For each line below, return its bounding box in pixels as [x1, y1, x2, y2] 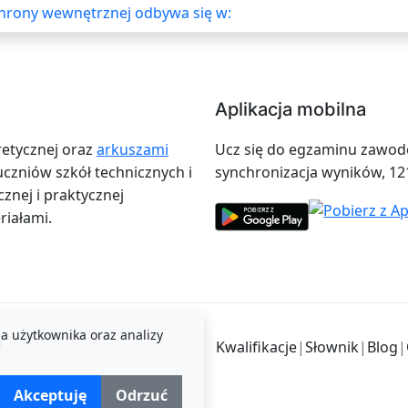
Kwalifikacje [216, 336, 297, 357]
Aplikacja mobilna [215, 97, 366, 120]
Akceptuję [14, 384, 87, 405]
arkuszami [97, 138, 168, 159]
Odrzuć [116, 384, 168, 405]
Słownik [305, 336, 359, 357]
